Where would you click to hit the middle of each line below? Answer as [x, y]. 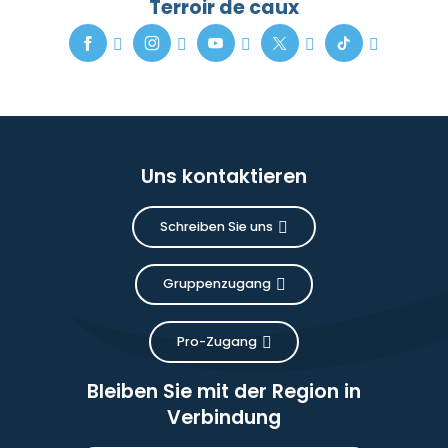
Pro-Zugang [216, 342]
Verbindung [224, 417]
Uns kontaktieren [224, 177]
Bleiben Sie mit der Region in [224, 391]
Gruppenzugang [216, 284]
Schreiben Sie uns [216, 226]
